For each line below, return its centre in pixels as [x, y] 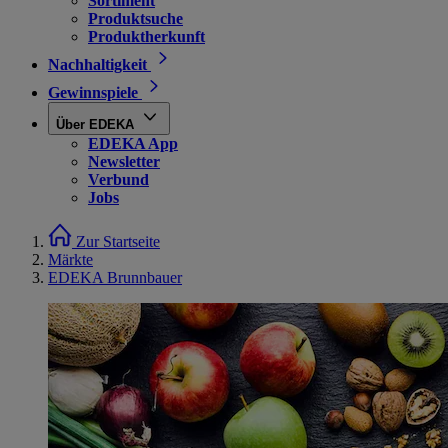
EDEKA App [133, 143]
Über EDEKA [95, 124]
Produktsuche [135, 18]
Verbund [118, 179]
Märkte [70, 259]
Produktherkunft [146, 36]
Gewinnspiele [93, 92]
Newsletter [124, 161]
